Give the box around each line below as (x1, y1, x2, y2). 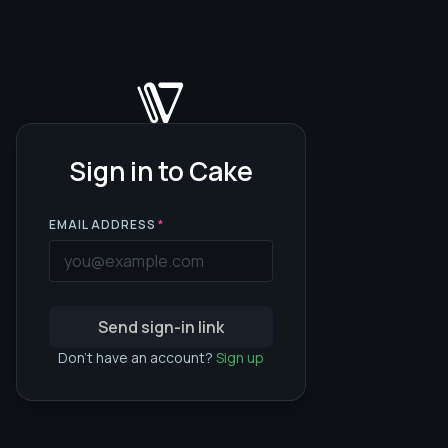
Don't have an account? (58, 348, 213, 368)
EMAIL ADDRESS (49, 216, 156, 234)
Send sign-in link (98, 316, 224, 339)
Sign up (216, 348, 264, 368)
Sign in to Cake (69, 153, 253, 190)
